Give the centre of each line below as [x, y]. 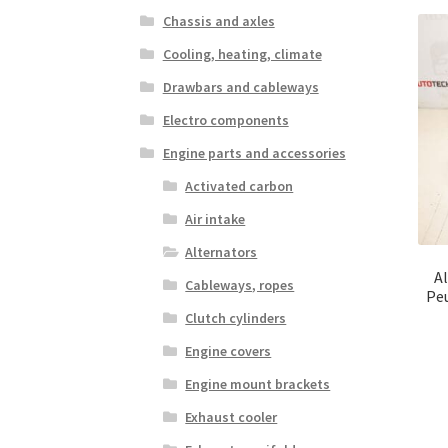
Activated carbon [239, 185]
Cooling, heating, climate [242, 53]
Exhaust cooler [231, 416]
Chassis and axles [218, 20]
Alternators [221, 251]
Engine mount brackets [258, 383]
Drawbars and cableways [240, 86]
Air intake [215, 218]
